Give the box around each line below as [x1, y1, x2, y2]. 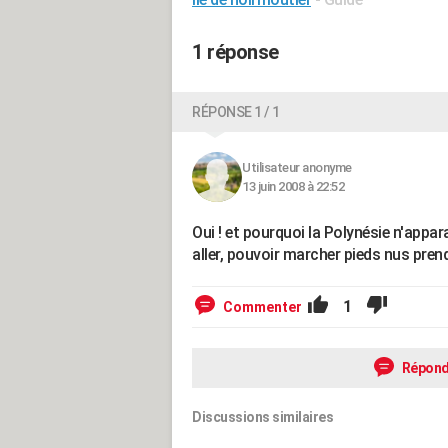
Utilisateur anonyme [242, 160, 352, 175]
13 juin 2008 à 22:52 [242, 179, 344, 194]
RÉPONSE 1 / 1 [192, 104, 280, 120]
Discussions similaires [192, 409, 333, 425]
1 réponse [192, 40, 279, 64]
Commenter [223, 299, 302, 315]
